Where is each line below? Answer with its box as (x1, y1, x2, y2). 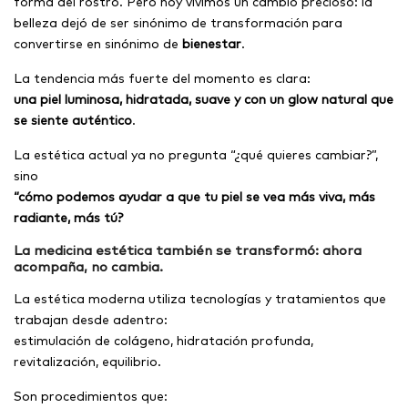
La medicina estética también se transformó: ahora (14, 240, 362, 259)
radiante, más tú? (14, 209, 123, 226)
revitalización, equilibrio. (14, 352, 161, 370)
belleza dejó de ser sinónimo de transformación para (14, 14, 342, 31)
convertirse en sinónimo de (14, 35, 182, 52)
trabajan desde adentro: (14, 311, 168, 328)
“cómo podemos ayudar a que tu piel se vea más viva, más (14, 188, 375, 205)
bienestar (182, 35, 241, 52)
